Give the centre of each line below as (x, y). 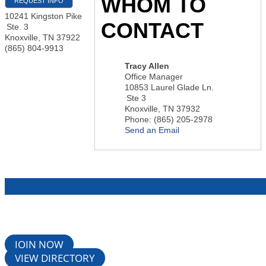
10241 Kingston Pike (43, 16)
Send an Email (152, 130)
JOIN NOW (39, 245)
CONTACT (153, 30)
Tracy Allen (147, 66)
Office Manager (154, 77)
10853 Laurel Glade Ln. (170, 88)
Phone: (138, 120)
